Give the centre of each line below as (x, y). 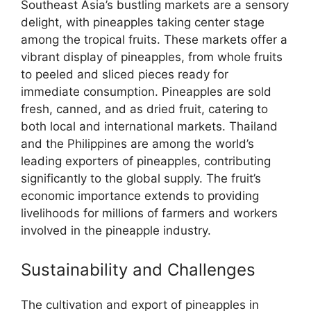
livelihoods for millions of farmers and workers (149, 213)
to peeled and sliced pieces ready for (125, 75)
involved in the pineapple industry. (116, 231)
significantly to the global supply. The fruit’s (141, 179)
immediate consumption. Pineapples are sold (146, 92)
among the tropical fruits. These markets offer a (154, 40)
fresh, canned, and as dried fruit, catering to (144, 109)
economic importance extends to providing (140, 196)
